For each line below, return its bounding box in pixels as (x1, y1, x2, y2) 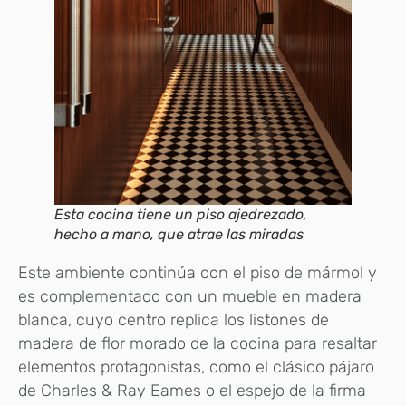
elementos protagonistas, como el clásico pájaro (18, 356, 374, 377)
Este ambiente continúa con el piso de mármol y (18, 262, 377, 283)
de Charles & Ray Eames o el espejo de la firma (18, 380, 366, 401)
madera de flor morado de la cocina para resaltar (18, 333, 377, 353)
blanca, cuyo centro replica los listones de (18, 309, 329, 330)
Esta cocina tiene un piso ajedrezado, (54, 205, 307, 223)
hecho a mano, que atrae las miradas (54, 225, 304, 243)
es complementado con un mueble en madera (18, 285, 362, 306)
